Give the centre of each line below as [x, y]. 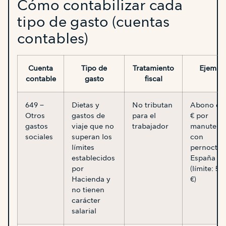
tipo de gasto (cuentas [93, 21]
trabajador [150, 126]
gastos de [88, 115]
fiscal [153, 78]
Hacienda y [91, 179]
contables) [53, 38]
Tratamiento [153, 68]
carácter [86, 200]
